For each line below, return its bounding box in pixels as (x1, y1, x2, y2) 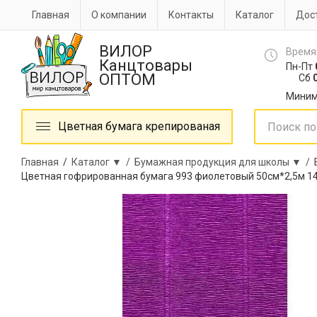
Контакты (168, 9, 214, 21)
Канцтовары (99, 57, 192, 74)
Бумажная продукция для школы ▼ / (134, 156, 314, 168)
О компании (91, 9, 146, 21)
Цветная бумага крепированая (58, 120, 220, 133)
